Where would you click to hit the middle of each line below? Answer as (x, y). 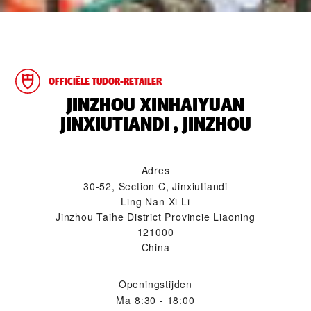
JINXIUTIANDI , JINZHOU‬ (155, 125)
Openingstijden (155, 284)
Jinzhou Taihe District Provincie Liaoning (155, 217)
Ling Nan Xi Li (155, 202)
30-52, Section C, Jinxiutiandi (155, 186)
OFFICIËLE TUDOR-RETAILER (105, 82)
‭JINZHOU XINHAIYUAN (155, 105)
